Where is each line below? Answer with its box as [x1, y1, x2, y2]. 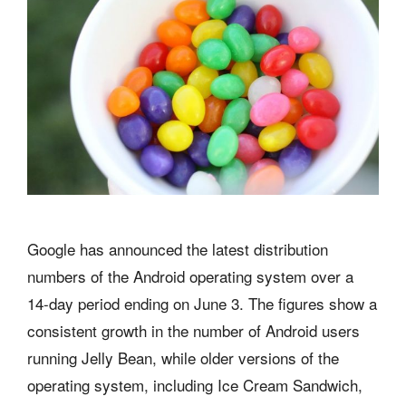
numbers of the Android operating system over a [27, 264, 353, 287]
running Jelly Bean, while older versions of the [27, 345, 339, 369]
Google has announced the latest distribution [27, 237, 328, 260]
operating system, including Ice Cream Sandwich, [27, 372, 362, 396]
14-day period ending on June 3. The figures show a [27, 291, 377, 314]
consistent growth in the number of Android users [27, 318, 360, 342]
